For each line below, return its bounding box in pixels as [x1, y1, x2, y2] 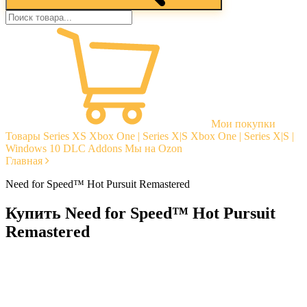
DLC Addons [63, 143, 122, 154]
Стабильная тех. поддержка [33, 291, 162, 304]
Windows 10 [5, 143, 60, 154]
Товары [5, 130, 40, 142]
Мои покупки [211, 118, 275, 130]
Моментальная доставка [33, 254, 145, 267]
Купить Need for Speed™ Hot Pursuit [5, 204, 275, 222]
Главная [5, 155, 42, 167]
